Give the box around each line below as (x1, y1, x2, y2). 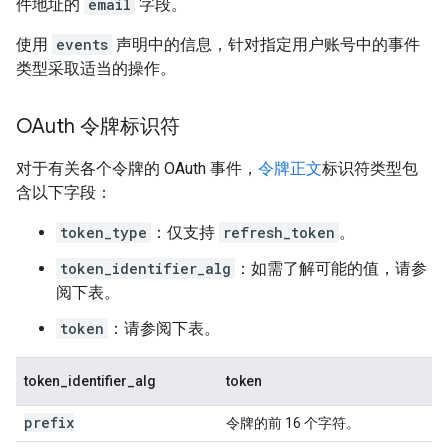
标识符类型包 (322, 159, 418, 178)
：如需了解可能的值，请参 (235, 259, 427, 278)
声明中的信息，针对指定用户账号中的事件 (112, 35, 420, 54)
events (56, 35, 108, 54)
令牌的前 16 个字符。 (226, 415, 360, 431)
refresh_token (223, 223, 335, 242)
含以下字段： (16, 183, 112, 202)
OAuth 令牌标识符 (16, 114, 180, 139)
